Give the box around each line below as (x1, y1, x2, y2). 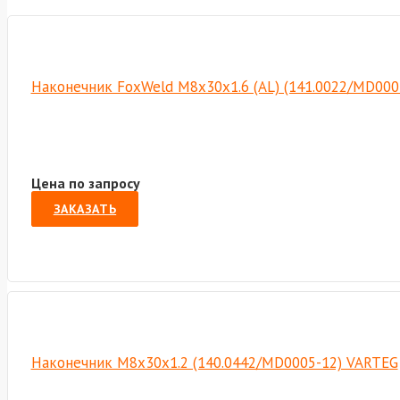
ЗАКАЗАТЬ (53, 201, 117, 217)
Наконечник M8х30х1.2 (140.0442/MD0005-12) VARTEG (30, 352, 398, 372)
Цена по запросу (30, 174, 140, 192)
